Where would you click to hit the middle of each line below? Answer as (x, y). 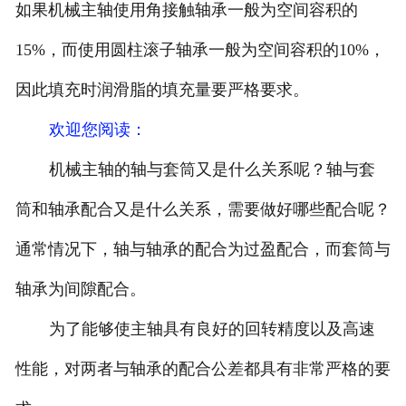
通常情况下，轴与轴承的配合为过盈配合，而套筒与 (203, 250)
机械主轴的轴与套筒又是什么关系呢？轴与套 (212, 170)
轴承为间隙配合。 (80, 290)
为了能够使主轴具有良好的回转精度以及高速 (212, 329)
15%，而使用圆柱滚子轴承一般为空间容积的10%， (200, 50)
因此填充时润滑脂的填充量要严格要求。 (162, 90)
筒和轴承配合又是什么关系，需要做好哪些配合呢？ (203, 210)
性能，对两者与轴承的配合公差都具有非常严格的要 (203, 369)
